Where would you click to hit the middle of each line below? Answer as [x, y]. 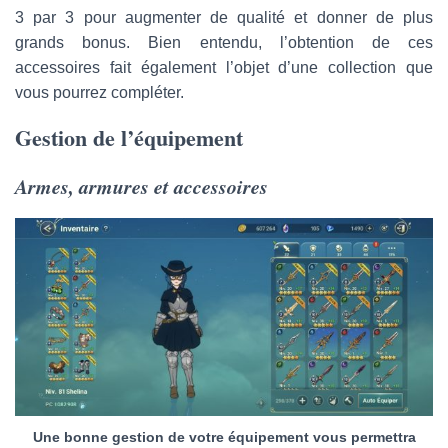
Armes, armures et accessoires [141, 186]
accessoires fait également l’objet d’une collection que [224, 68]
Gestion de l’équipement [129, 138]
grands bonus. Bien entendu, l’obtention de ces [224, 43]
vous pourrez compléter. [99, 93]
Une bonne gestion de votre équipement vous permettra [224, 436]
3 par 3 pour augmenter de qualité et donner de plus [224, 18]
